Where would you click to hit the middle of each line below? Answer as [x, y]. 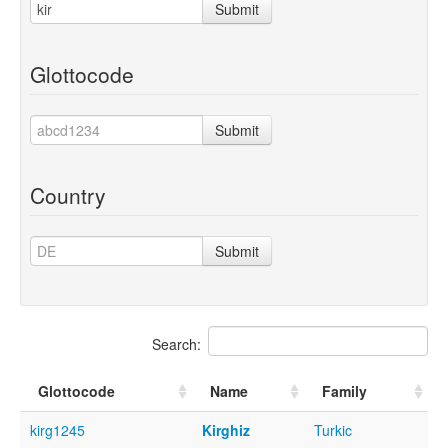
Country [68, 194]
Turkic [333, 429]
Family [344, 390]
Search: [176, 343]
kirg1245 [57, 429]
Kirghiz [226, 429]
